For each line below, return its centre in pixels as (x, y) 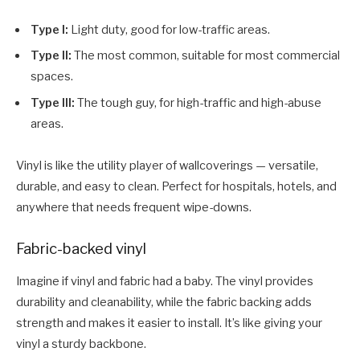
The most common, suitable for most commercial (206, 56)
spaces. (52, 77)
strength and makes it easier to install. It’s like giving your (169, 323)
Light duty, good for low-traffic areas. (169, 30)
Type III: (54, 102)
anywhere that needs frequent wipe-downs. (134, 207)
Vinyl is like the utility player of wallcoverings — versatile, (167, 165)
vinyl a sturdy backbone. (81, 344)
